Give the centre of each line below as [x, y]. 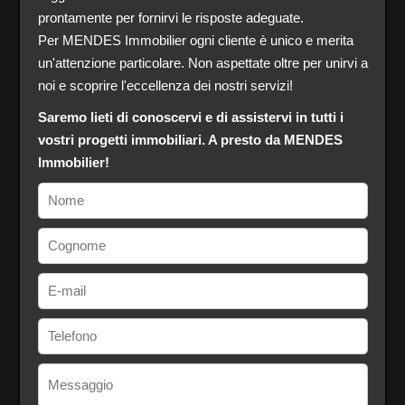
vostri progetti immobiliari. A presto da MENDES [190, 139]
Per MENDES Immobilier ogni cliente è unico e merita [195, 40]
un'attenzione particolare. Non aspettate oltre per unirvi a [202, 62]
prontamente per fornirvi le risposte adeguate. [170, 17]
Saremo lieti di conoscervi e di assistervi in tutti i [190, 117]
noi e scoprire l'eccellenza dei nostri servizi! [165, 85]
